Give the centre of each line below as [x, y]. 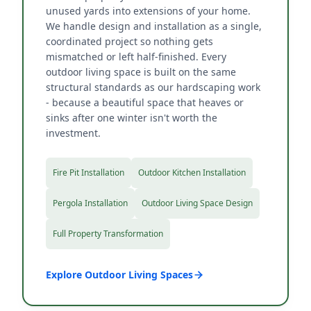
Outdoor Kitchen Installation [192, 173]
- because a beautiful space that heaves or [145, 102]
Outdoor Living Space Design [197, 203]
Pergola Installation [90, 203]
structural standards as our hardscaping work [153, 87]
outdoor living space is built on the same [141, 72]
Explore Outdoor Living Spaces [119, 275]
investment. [73, 133]
